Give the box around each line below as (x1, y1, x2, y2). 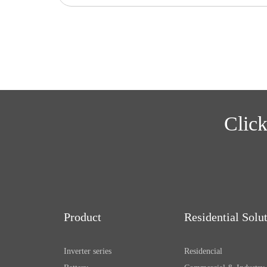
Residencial (184, 247, 222, 256)
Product (64, 210, 102, 223)
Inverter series (64, 247, 112, 256)
